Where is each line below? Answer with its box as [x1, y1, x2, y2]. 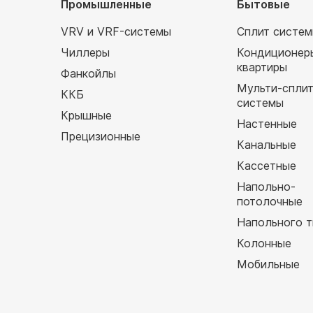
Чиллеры [61, 45, 110, 59]
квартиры [237, 60, 287, 74]
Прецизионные [61, 129, 140, 143]
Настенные [237, 117, 297, 131]
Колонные [237, 236, 291, 250]
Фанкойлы [61, 66, 116, 80]
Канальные [237, 138, 296, 152]
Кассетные [237, 159, 296, 173]
